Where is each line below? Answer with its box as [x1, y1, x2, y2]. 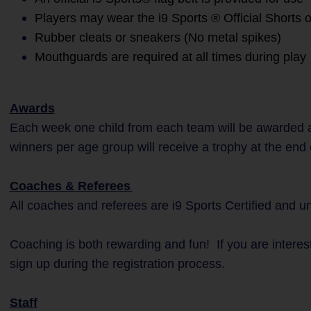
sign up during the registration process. [9, 257, 225, 271]
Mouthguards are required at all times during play [34, 50, 306, 64]
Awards [9, 101, 55, 115]
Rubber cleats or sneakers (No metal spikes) [34, 31, 281, 44]
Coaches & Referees [9, 179, 131, 193]
